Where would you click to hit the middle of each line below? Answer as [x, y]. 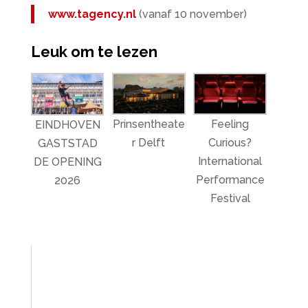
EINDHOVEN [67, 124]
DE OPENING [67, 162]
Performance [230, 180]
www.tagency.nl [92, 14]
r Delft [149, 143]
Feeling [230, 124]
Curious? [230, 143]
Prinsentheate [148, 124]
